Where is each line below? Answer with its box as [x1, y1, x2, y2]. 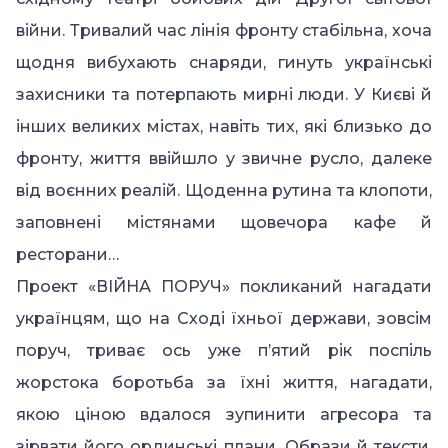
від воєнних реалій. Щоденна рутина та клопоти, [16, 181, 432, 201]
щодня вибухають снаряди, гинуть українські [16, 53, 432, 73]
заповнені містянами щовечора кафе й [16, 213, 432, 233]
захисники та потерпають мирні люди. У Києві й [16, 85, 432, 105]
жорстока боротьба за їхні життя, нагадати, [16, 373, 432, 393]
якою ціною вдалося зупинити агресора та [16, 405, 432, 425]
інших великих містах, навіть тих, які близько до [16, 117, 432, 137]
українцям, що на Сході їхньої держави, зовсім [16, 309, 432, 329]
